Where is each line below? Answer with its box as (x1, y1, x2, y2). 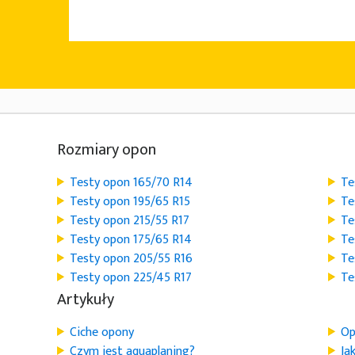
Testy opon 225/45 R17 (70, 267, 192, 288)
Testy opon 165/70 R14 (70, 172, 193, 193)
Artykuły (57, 286, 114, 313)
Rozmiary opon (57, 136, 156, 163)
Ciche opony (70, 322, 134, 343)
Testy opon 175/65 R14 (70, 229, 192, 250)
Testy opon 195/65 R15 (70, 191, 190, 212)
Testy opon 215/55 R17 (70, 210, 189, 231)
